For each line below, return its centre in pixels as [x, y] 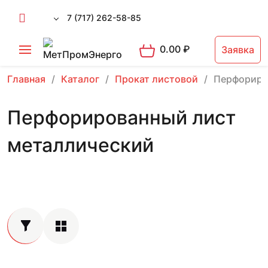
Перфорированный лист [121, 118]
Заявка [238, 50]
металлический [80, 145]
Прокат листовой [156, 79]
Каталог [80, 79]
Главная [26, 79]
